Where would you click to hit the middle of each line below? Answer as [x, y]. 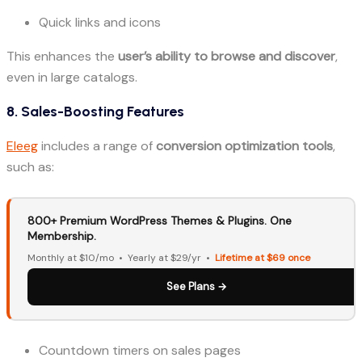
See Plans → [196, 286]
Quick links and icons [100, 23]
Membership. [62, 236]
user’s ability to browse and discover [227, 57]
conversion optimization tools [244, 146]
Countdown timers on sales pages [140, 351]
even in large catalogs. [72, 78]
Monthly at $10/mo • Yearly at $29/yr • [121, 257]
